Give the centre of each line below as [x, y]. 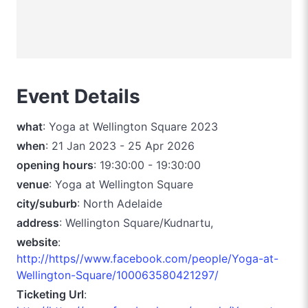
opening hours [55, 165]
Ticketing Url [50, 294]
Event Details [78, 96]
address [38, 222]
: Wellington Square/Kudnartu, [136, 222]
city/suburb [47, 203]
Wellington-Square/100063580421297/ [118, 275]
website [37, 242]
